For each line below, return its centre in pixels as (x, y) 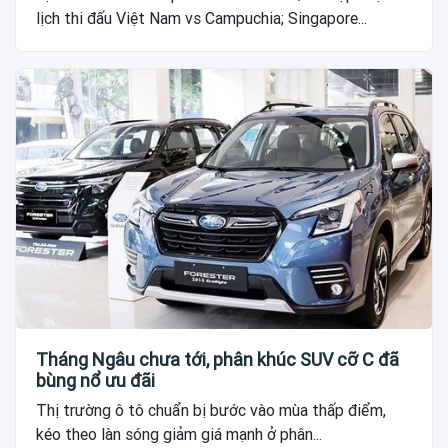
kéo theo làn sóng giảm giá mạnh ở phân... (179, 434)
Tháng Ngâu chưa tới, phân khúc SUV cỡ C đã (217, 359)
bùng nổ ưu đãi (95, 380)
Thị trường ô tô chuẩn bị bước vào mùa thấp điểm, (211, 410)
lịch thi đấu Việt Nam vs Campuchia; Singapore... (201, 19)
